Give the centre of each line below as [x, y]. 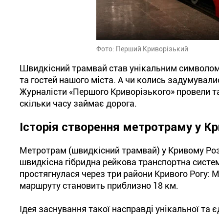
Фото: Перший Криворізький [142, 49]
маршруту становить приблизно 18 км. [99, 186]
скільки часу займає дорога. [78, 103]
